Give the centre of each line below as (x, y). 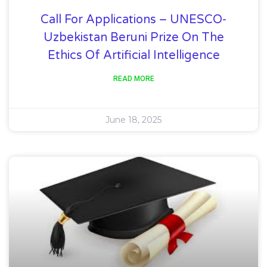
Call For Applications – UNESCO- (133, 20)
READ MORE (133, 79)
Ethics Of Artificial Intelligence (133, 56)
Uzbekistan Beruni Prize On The (133, 38)
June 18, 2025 (133, 120)
